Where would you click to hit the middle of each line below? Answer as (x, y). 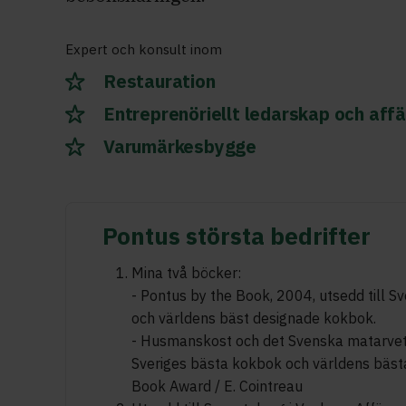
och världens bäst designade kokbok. (254, 318)
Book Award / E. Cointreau (217, 386)
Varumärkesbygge (180, 146)
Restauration (159, 81)
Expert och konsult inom (144, 49)
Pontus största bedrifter (237, 236)
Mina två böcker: (186, 273)
